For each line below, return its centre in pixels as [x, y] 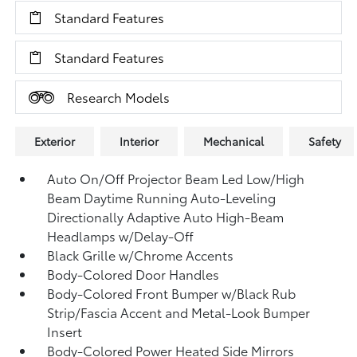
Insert [65, 331]
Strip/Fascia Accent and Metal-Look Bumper [179, 312]
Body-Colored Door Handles [133, 274]
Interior [139, 141]
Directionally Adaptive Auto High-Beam [166, 216]
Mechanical [234, 141]
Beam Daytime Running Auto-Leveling [162, 197]
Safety [325, 141]
